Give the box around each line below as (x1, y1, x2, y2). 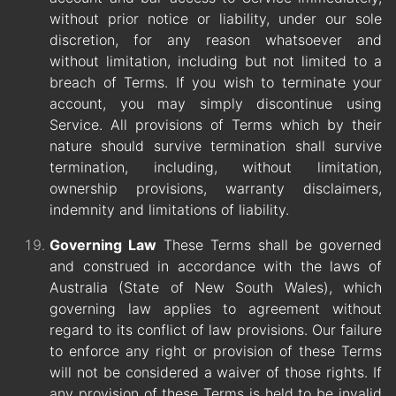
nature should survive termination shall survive (49, 137, 382, 156)
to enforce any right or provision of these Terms (49, 342, 382, 361)
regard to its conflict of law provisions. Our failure (49, 321, 382, 339)
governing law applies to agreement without (49, 300, 382, 318)
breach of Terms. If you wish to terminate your (49, 73, 382, 92)
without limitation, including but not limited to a (49, 52, 382, 71)
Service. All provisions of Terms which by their (49, 116, 382, 134)
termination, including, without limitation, (49, 158, 382, 177)
